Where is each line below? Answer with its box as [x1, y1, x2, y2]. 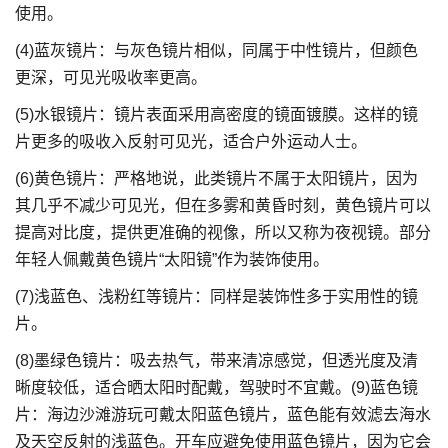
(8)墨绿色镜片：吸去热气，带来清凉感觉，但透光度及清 [15, 352, 418, 369]
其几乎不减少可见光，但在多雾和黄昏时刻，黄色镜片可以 [15, 197, 431, 214]
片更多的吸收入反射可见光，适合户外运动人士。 [15, 133, 367, 150]
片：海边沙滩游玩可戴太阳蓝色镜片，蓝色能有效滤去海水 [15, 406, 431, 423]
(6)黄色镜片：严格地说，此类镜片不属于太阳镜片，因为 [15, 170, 418, 187]
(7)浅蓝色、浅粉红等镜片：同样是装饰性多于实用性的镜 [15, 288, 418, 305]
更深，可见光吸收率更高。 [15, 69, 207, 86]
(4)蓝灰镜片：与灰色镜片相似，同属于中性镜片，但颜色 [15, 42, 418, 59]
